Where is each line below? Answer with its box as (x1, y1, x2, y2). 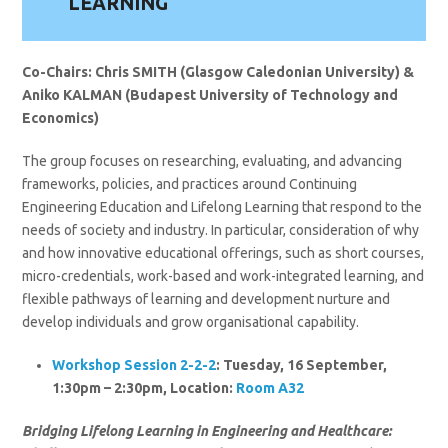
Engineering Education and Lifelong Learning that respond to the (22, 198, 423, 215)
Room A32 (236, 379, 305, 396)
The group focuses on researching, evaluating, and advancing (22, 152, 403, 169)
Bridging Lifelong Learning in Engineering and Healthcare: (22, 422, 393, 439)
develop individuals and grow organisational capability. (22, 313, 360, 330)
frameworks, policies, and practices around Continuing (22, 175, 358, 192)
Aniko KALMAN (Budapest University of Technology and (22, 86, 399, 103)
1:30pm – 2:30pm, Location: (52, 379, 237, 396)
